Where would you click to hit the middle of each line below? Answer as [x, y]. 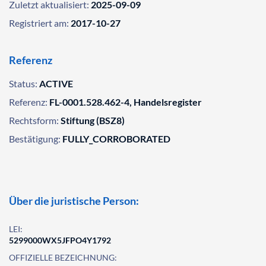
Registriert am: [39, 23]
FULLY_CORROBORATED [116, 139]
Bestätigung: [35, 139]
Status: [23, 83]
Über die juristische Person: [74, 201]
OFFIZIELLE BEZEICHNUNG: [63, 257]
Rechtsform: [34, 120]
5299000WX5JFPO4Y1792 [60, 240]
